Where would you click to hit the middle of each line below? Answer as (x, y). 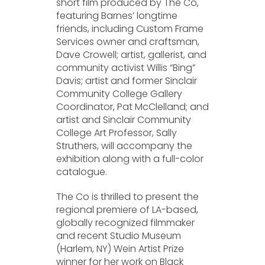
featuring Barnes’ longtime (117, 16)
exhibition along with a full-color (130, 159)
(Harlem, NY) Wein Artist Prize (120, 249)
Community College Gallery (119, 94)
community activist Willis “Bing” (125, 68)
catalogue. (81, 172)
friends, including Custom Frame (130, 29)
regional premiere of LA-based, (127, 210)
